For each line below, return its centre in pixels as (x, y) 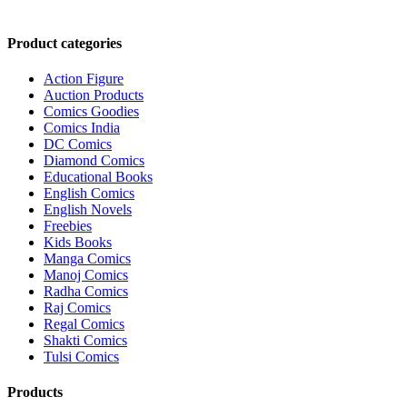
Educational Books (98, 176)
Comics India (82, 127)
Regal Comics (84, 323)
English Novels (88, 209)
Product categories (65, 43)
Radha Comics (86, 291)
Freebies (68, 225)
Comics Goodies (91, 111)
